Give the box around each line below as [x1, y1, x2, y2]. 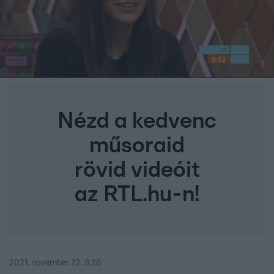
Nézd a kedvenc [57, 110, 217, 133]
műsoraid [89, 135, 185, 157]
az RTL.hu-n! [75, 183, 199, 206]
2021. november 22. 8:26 [9, 259, 101, 268]
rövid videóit [74, 159, 200, 182]
